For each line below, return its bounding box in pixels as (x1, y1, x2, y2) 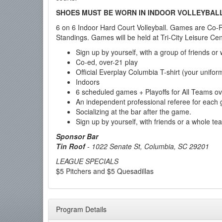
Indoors (76, 77, 100, 87)
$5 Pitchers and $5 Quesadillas (56, 166, 154, 176)
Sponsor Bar (56, 131, 98, 141)
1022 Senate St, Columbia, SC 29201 (92, 141, 209, 151)
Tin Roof (56, 141, 85, 151)
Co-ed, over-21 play (76, 57, 138, 67)
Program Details (56, 204, 107, 214)
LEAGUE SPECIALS (56, 156, 118, 166)
